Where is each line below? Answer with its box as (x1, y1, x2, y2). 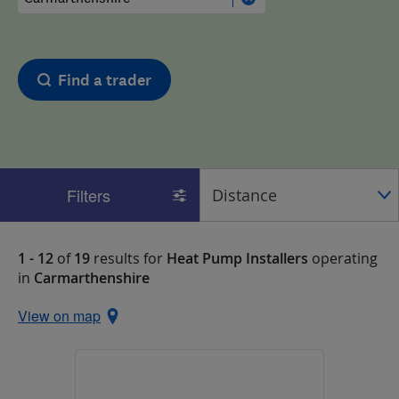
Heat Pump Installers (167, 248, 308, 268)
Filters (67, 183, 110, 207)
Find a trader (58, 70, 151, 91)
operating (308, 248, 378, 268)
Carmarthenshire (34, 268, 150, 288)
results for (90, 248, 167, 268)
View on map (18, 305, 101, 326)
